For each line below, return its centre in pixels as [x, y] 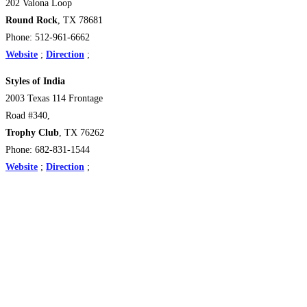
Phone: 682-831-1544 [48, 149]
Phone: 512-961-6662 [48, 37]
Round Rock [32, 20]
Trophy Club [32, 132]
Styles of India [35, 81]
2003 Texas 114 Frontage [54, 98]
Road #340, [28, 115]
